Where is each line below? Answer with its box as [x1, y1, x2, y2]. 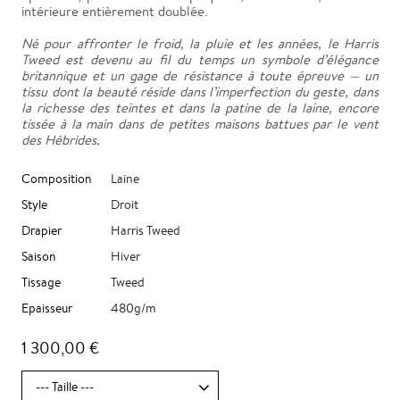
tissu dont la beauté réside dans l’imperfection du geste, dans [21, 83, 379, 101]
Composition [21, 171, 92, 187]
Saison [21, 248, 56, 265]
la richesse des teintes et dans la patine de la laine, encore [21, 99, 379, 117]
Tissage [21, 274, 61, 291]
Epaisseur [21, 300, 72, 317]
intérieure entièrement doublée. [21, 3, 208, 21]
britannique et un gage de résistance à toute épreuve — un [21, 67, 379, 85]
